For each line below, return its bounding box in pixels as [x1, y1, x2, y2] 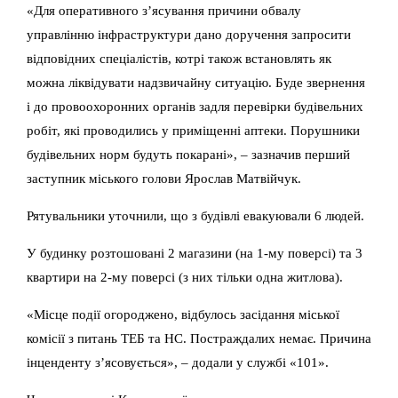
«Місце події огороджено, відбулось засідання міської [27, 306, 339, 322]
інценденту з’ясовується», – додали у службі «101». [27, 354, 329, 370]
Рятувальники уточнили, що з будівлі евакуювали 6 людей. [27, 208, 364, 224]
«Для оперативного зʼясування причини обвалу [27, 3, 301, 19]
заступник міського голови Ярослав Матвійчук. [27, 171, 301, 187]
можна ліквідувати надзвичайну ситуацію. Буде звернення [27, 75, 365, 91]
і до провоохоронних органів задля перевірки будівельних [27, 99, 363, 115]
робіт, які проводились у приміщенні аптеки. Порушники [27, 123, 360, 139]
